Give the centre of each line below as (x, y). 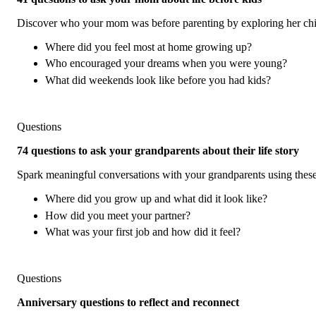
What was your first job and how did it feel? (143, 232)
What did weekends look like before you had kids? (158, 80)
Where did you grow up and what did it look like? (156, 198)
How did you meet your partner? (118, 215)
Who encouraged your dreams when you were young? (166, 63)
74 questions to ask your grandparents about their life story (158, 150)
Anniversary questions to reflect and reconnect (128, 303)
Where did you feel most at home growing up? (148, 47)
